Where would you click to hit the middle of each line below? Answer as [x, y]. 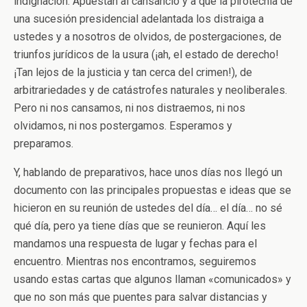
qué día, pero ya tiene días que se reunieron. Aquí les [140, 226]
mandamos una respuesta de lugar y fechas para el [135, 244]
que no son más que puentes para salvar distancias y [140, 297]
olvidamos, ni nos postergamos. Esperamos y [123, 126]
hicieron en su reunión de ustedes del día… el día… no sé [148, 208]
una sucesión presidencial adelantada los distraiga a [139, 19]
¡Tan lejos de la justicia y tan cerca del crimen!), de [133, 72]
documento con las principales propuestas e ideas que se [152, 190]
